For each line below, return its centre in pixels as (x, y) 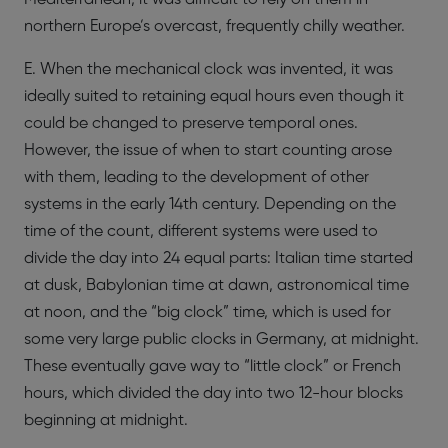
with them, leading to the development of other (196, 177)
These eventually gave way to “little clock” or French (212, 366)
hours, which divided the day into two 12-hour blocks (213, 393)
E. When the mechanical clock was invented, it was (208, 69)
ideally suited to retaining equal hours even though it (214, 96)
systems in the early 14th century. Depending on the (210, 204)
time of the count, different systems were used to (201, 231)
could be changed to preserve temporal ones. (191, 123)
